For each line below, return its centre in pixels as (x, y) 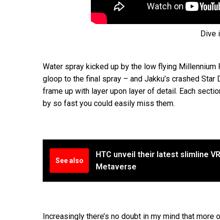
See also (69, 160)
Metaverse (116, 166)
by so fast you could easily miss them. (109, 104)
